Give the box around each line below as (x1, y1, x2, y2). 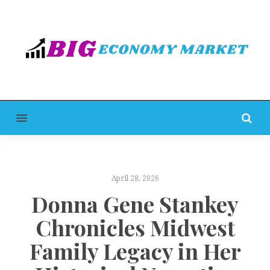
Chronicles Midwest (35, 213, 235, 242)
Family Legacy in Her (29, 236, 241, 266)
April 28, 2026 (111, 174, 159, 183)
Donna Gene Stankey (31, 189, 239, 219)
